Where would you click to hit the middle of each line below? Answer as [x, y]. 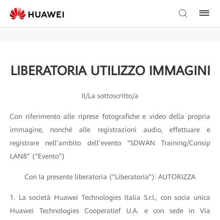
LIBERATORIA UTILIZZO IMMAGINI [110, 71]
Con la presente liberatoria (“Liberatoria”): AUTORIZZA [110, 177]
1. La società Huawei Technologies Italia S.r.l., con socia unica [110, 197]
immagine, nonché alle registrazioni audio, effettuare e [110, 130]
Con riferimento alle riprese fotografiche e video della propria [110, 116]
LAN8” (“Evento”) [37, 156]
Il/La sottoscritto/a [110, 96]
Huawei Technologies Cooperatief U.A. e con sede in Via [110, 211]
